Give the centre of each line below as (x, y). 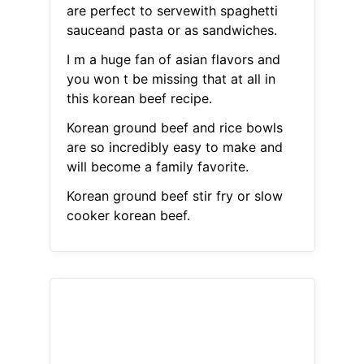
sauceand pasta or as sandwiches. (171, 30)
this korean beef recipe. (139, 99)
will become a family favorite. (157, 167)
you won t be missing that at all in (171, 79)
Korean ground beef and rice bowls (174, 128)
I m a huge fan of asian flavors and (173, 60)
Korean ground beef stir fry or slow (174, 196)
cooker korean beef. (128, 216)
